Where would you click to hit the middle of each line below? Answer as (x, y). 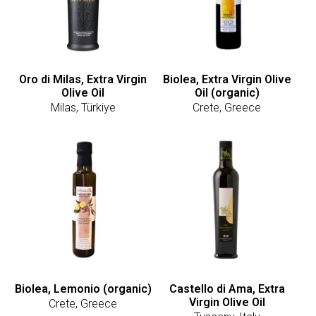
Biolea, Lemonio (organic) (83, 289)
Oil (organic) (227, 92)
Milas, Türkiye (83, 107)
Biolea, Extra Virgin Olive (227, 79)
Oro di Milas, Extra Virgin (83, 79)
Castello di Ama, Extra (227, 289)
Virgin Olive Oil (227, 303)
